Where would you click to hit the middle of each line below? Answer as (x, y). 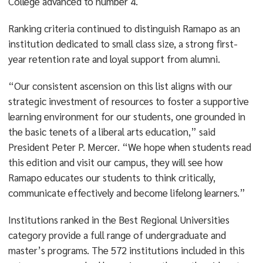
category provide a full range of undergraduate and (117, 235)
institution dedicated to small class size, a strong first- (123, 43)
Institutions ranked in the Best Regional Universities (119, 220)
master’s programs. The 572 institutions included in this (126, 250)
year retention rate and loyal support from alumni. (114, 59)
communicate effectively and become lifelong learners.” (127, 193)
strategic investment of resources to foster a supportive (128, 101)
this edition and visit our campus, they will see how (115, 162)
